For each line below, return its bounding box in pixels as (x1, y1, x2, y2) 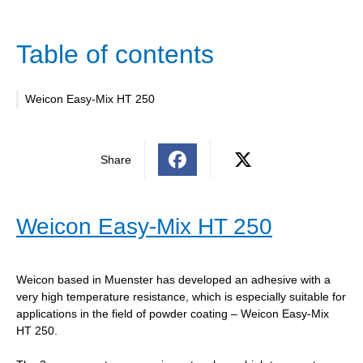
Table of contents (16, 39, 214, 69)
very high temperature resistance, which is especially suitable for (16, 289, 346, 303)
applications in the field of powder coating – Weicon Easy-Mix (16, 306, 329, 320)
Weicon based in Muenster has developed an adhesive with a (16, 272, 331, 286)
